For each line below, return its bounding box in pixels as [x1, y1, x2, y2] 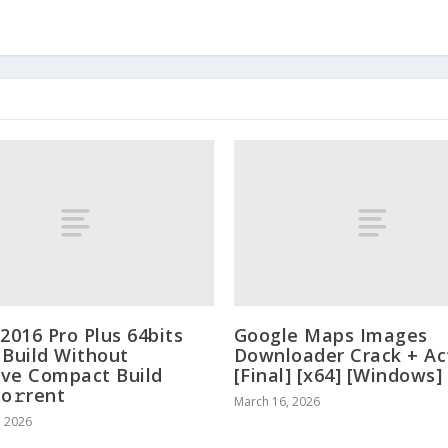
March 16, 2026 [233, 393, 320, 411]
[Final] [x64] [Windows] [233, 363, 443, 388]
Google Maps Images [233, 323, 428, 348]
